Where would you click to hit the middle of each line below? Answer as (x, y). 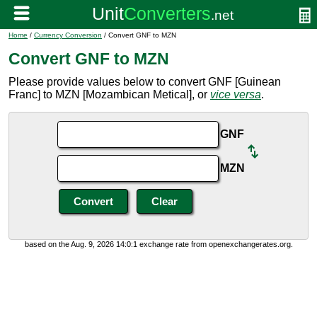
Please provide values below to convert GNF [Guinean (145, 82)
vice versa (236, 94)
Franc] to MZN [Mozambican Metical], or (109, 94)
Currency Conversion (68, 35)
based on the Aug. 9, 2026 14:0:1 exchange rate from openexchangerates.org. (158, 244)
